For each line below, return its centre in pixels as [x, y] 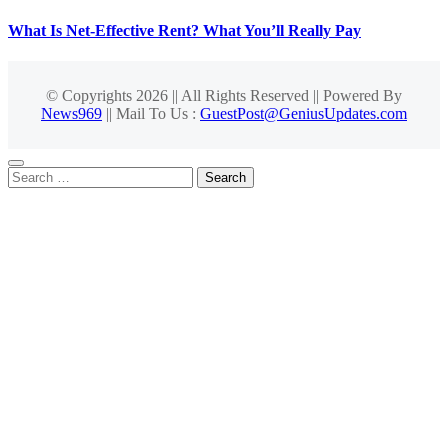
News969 [71, 113]
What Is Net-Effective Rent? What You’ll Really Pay [184, 30]
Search [28, 174]
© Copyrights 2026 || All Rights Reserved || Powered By [224, 95]
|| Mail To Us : [151, 113]
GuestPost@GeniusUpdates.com [303, 113]
